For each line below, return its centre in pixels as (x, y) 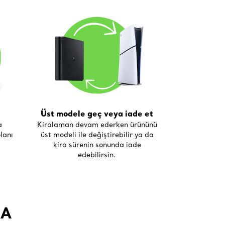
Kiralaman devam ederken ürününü (97, 125)
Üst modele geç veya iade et (97, 114)
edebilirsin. (97, 155)
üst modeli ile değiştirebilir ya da (97, 135)
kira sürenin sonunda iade (97, 145)
